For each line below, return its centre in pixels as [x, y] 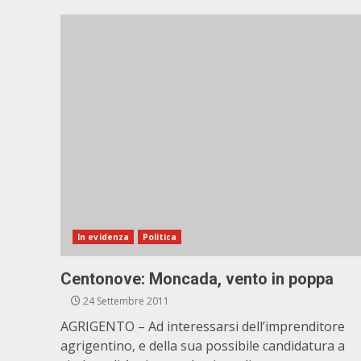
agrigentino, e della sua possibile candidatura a [203, 346]
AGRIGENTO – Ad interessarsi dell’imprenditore [203, 326]
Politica [160, 237]
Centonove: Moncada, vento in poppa [197, 279]
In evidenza [104, 237]
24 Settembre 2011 [125, 301]
